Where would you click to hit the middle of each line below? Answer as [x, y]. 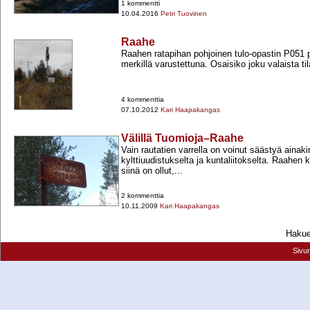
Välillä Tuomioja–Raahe [182, 138]
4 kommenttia [143, 100]
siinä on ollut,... [152, 171]
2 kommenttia [143, 196]
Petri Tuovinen [184, 14]
